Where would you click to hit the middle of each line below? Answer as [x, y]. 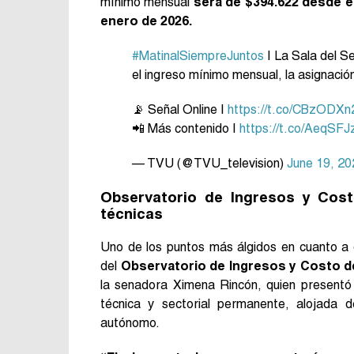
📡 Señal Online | [180, 109]
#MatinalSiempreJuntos [198, 55]
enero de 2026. [146, 21]
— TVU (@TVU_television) [209, 163]
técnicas [132, 213]
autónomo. [130, 322]
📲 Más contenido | [186, 128]
